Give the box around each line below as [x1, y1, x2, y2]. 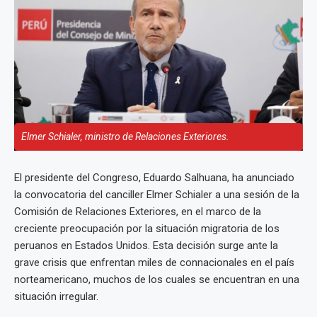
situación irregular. [14, 290, 98, 304]
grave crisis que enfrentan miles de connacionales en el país [14, 256, 294, 270]
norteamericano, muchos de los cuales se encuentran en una [14, 273, 299, 287]
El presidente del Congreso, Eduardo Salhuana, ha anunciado [14, 171, 294, 185]
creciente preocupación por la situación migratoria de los [14, 222, 279, 236]
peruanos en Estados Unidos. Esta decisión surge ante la [14, 239, 278, 253]
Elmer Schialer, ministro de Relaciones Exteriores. [21, 131, 229, 143]
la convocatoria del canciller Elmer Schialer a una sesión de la [14, 188, 299, 202]
